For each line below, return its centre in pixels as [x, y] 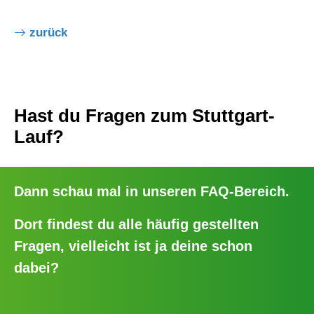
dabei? [36, 267]
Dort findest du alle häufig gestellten [136, 224]
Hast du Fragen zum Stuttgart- [144, 115]
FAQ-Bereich [243, 191]
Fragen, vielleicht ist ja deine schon [133, 246]
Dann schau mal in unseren [107, 191]
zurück [48, 32]
